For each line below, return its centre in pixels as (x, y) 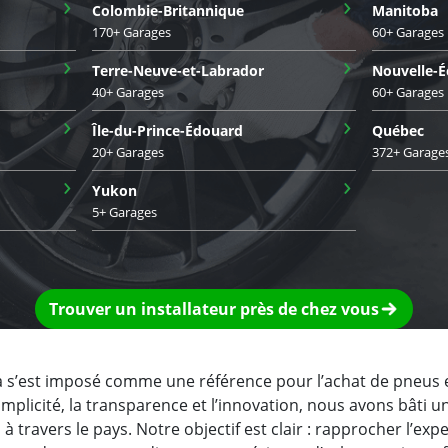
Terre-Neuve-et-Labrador (178, 70)
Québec (398, 130)
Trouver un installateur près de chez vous (214, 308)
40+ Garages (128, 91)
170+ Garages (131, 31)
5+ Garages (124, 211)
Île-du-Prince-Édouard (167, 130)
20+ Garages (128, 151)
